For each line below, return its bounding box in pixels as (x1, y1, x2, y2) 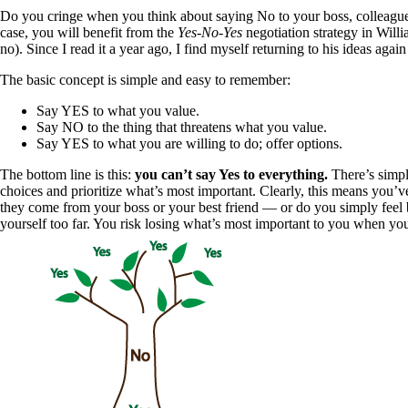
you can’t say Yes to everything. (135, 167, 328, 183)
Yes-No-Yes (178, 25, 242, 41)
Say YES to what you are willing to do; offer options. (36, 136, 342, 152)
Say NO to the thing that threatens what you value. (36, 119, 327, 136)
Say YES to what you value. (36, 103, 199, 119)
